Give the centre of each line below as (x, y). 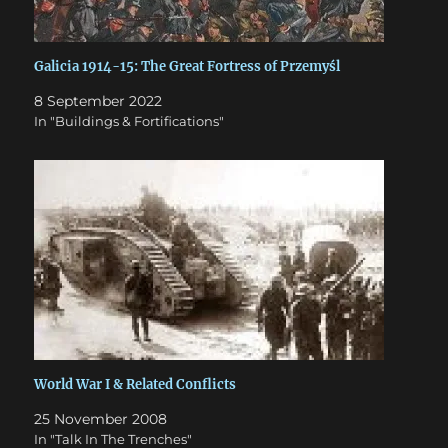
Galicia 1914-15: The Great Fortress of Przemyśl (187, 66)
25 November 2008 (101, 419)
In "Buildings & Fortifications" (129, 121)
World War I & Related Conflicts (135, 384)
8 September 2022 (98, 101)
